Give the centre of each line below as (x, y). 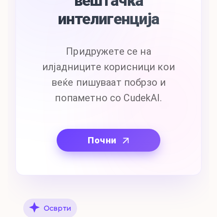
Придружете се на (108, 52)
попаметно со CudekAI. (108, 98)
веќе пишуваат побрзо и (108, 83)
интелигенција (108, 19)
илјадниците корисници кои (108, 67)
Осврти (57, 209)
